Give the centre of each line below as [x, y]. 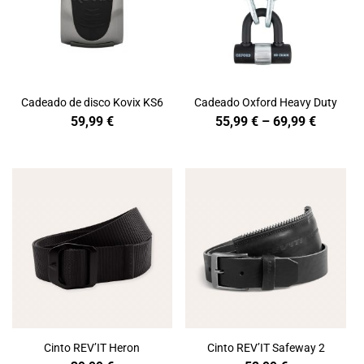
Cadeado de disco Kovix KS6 [92, 103]
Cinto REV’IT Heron [92, 347]
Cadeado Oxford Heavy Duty [266, 103]
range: [335, 136]
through [338, 165]
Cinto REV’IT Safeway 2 [266, 347]
